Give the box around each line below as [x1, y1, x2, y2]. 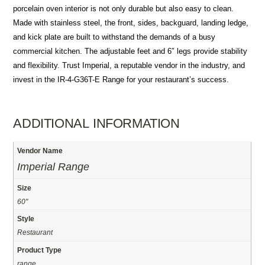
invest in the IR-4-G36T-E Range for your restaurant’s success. [13, 75, 230, 85]
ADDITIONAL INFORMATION [13, 116, 180, 131]
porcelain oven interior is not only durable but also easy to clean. [13, 4, 234, 14]
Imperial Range [17, 161, 90, 173]
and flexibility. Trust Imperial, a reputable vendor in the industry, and [13, 61, 245, 70]
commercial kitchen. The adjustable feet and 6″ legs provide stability [13, 47, 248, 56]
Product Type [17, 245, 62, 254]
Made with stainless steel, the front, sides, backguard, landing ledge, [13, 18, 249, 28]
